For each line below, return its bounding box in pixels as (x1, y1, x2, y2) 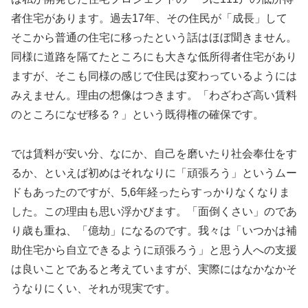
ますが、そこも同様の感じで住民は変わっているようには (11, 70, 297, 82)
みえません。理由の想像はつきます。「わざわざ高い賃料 (11, 89, 297, 102)
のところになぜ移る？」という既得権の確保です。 (11, 109, 264, 121)
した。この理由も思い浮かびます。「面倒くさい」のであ (11, 205, 297, 217)
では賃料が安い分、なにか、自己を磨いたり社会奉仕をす (11, 147, 297, 159)
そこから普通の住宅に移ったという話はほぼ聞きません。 (11, 32, 297, 44)
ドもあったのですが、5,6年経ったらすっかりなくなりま (11, 186, 290, 198)
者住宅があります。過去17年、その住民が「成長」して (11, 12, 287, 25)
